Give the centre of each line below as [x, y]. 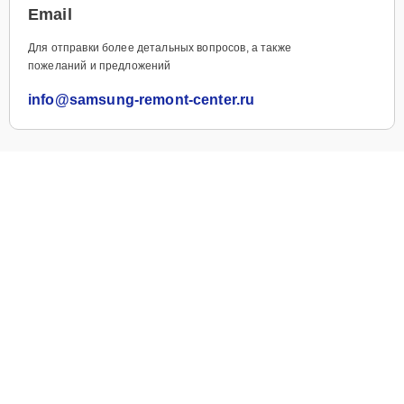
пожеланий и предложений [100, 65]
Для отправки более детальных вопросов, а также [160, 47]
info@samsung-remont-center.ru [142, 99]
